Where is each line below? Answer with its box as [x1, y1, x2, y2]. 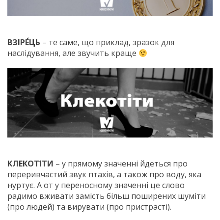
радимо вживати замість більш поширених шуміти [7, 191, 206, 202]
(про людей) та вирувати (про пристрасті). [7, 201, 171, 213]
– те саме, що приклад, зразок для [40, 37, 174, 48]
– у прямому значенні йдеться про [54, 158, 188, 169]
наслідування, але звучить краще [7, 48, 138, 59]
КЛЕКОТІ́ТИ [7, 158, 54, 169]
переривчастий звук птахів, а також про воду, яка [7, 169, 201, 180]
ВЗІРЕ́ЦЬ [7, 37, 40, 48]
